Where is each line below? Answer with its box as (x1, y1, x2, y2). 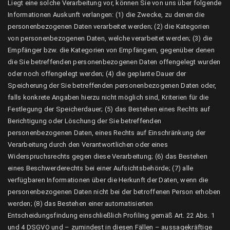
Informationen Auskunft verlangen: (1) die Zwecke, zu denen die (8, 11, 205, 18)
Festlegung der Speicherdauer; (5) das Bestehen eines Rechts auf (8, 105, 210, 113)
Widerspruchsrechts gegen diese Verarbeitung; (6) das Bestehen (8, 152, 207, 160)
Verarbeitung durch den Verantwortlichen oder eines (8, 141, 168, 148)
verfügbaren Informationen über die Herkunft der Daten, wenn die (8, 176, 208, 184)
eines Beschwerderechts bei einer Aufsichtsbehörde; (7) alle (8, 164, 194, 172)
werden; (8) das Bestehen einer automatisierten (8, 200, 153, 207)
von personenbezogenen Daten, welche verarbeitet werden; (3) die (8, 34, 213, 42)
